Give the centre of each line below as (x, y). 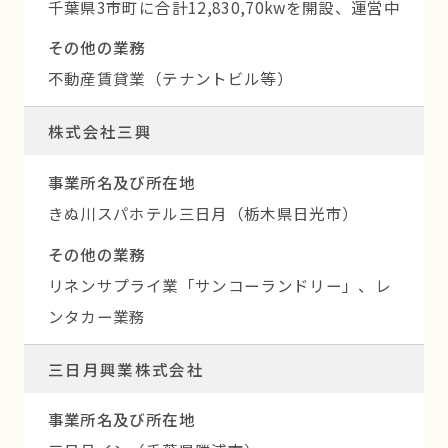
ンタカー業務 (96, 315)
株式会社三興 (99, 131)
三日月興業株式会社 (126, 368)
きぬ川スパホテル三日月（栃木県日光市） (203, 213)
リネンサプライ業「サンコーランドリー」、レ (219, 284)
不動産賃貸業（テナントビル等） (170, 78)
